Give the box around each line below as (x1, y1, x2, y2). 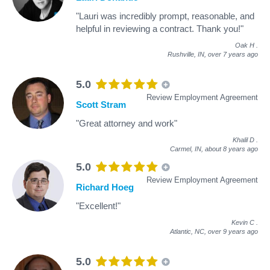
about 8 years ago (205, 145, 258, 152)
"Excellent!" (76, 200, 121, 211)
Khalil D (233, 136, 254, 143)
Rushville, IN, (168, 50, 208, 58)
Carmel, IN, (170, 145, 205, 152)
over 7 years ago (208, 50, 258, 58)
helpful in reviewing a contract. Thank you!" (76, 23, 243, 34)
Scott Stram (76, 99, 126, 110)
